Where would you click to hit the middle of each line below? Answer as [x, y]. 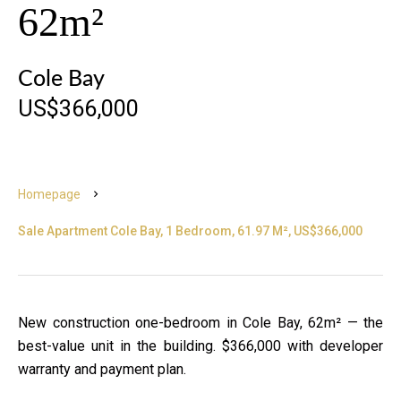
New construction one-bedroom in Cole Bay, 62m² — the [200, 323]
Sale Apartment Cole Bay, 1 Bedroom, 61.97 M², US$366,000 [190, 231]
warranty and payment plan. [102, 369]
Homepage [49, 194]
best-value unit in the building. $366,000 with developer [200, 346]
